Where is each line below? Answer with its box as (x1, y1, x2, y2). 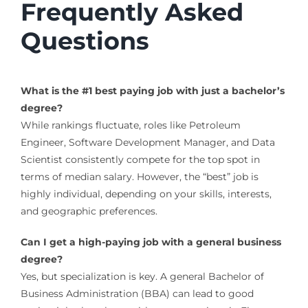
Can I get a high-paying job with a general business (20, 236, 281, 249)
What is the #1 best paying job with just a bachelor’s (20, 85, 285, 98)
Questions (20, 26, 149, 56)
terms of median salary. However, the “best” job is (20, 170, 258, 184)
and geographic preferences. (20, 205, 157, 218)
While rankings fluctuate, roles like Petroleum (20, 119, 241, 132)
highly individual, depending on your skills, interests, (20, 188, 272, 201)
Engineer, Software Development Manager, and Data (20, 136, 275, 149)
